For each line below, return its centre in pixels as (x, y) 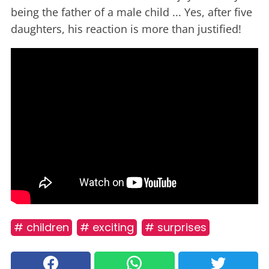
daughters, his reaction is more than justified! (126, 29)
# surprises (176, 227)
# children (41, 227)
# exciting (107, 227)
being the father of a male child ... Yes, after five (131, 12)
